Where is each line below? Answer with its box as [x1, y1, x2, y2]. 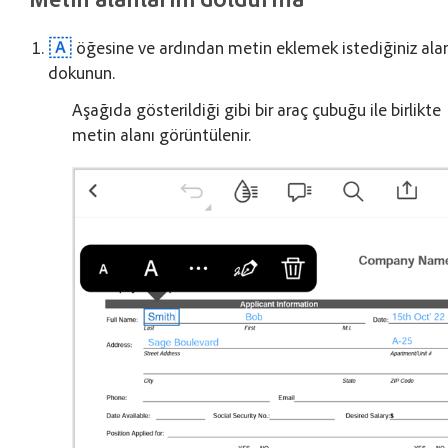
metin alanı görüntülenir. [72, 123, 252, 146]
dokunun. [48, 61, 116, 84]
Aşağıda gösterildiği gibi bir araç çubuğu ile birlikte [72, 98, 442, 121]
